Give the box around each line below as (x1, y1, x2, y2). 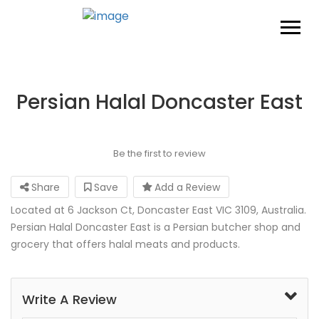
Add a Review (152, 180, 220, 194)
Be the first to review (113, 147, 206, 160)
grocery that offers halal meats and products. (11, 237, 240, 251)
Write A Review (22, 291, 117, 308)
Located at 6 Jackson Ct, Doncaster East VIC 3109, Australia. (11, 203, 306, 217)
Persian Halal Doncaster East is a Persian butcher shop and (11, 220, 300, 234)
